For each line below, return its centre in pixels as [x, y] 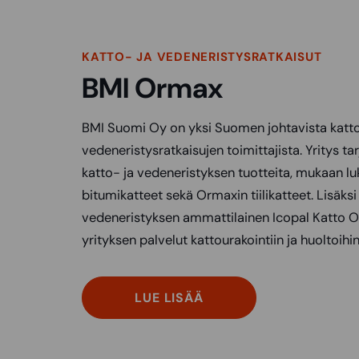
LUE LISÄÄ [169, 298]
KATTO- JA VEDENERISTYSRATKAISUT [202, 57]
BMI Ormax [152, 89]
